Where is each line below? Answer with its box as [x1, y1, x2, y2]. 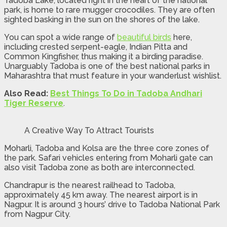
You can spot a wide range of [4, 32, 117, 42]
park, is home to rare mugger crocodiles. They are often [4, 5, 215, 15]
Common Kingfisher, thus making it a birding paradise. [4, 51, 203, 61]
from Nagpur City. [4, 209, 70, 219]
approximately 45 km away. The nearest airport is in [4, 190, 198, 200]
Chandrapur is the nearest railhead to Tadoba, [4, 180, 175, 190]
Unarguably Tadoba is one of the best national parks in [4, 61, 210, 71]
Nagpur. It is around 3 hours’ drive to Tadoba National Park [4, 199, 220, 209]
